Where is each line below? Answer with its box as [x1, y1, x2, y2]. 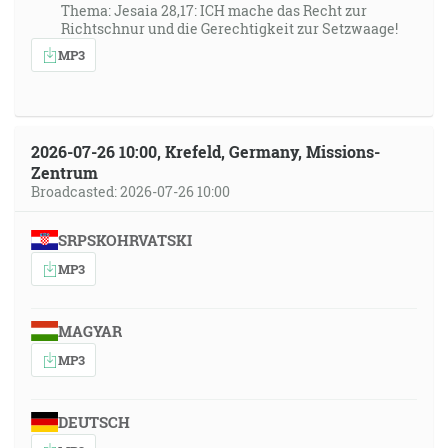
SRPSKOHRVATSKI [57, 230, 192, 250]
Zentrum [31, 162, 98, 183]
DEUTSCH [57, 412, 130, 432]
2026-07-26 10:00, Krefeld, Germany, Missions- [31, 141, 380, 162]
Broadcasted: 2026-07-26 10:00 [31, 182, 230, 201]
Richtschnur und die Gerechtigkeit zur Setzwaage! [61, 19, 398, 38]
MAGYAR [57, 321, 122, 341]
